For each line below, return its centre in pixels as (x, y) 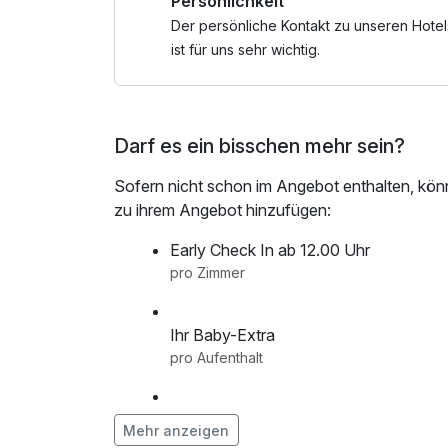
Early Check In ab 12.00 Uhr (270, 250)
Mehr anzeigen (176, 430)
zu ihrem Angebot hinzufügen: (222, 210)
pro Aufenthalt (216, 358)
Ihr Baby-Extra (222, 335)
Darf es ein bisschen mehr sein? (259, 146)
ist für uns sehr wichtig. (246, 49)
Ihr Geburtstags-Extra (248, 420)
